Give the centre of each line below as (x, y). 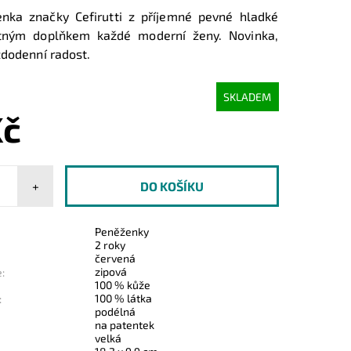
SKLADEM (248, 96)
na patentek (125, 324)
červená (116, 258)
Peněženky (122, 231)
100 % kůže (123, 284)
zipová (111, 271)
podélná (116, 311)
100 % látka (124, 298)
